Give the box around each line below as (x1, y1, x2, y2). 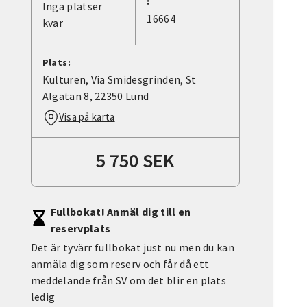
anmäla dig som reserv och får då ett (30, 257, 210, 271)
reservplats (50, 221, 111, 236)
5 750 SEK (96, 148, 175, 173)
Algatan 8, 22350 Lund (42, 89, 149, 103)
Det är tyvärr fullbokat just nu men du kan (30, 241, 235, 255)
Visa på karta (58, 110, 115, 124)
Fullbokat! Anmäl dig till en (50, 205, 191, 219)
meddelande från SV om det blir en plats (30, 273, 227, 288)
